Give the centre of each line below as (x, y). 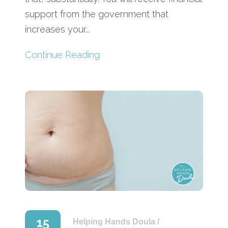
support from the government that (97, 14)
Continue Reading (62, 54)
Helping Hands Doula (114, 221)
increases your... (58, 29)
